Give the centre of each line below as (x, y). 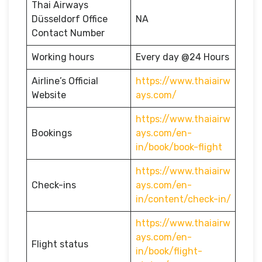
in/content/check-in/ (183, 199)
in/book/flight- (169, 251)
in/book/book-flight (179, 147)
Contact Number (68, 33)
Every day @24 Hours (182, 57)
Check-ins (54, 185)
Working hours (63, 57)
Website (49, 95)
